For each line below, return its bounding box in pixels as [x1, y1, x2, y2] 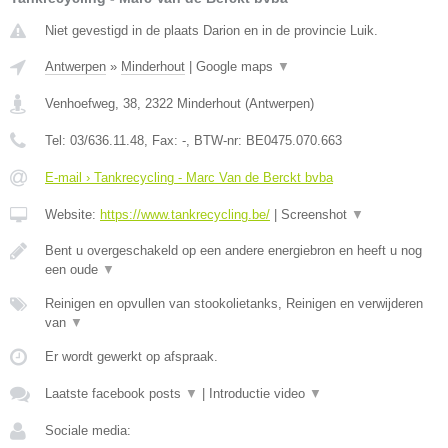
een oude [45, 261, 102, 277]
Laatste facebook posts [45, 385, 185, 401]
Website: [45, 206, 100, 222]
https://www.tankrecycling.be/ [100, 206, 270, 222]
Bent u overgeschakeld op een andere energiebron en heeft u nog [45, 242, 422, 258]
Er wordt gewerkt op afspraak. [45, 348, 218, 364]
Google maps [196, 58, 277, 74]
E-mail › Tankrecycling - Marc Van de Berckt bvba [45, 169, 333, 185]
